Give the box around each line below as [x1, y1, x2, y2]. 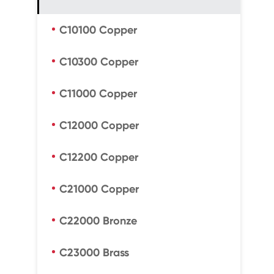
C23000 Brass [59, 246, 129, 259]
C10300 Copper [59, 55, 138, 68]
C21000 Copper [59, 182, 139, 196]
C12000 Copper [59, 119, 139, 132]
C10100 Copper [59, 23, 137, 37]
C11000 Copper [59, 87, 137, 100]
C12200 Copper [59, 150, 138, 164]
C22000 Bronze [59, 214, 137, 228]
